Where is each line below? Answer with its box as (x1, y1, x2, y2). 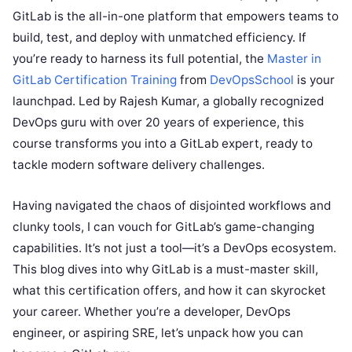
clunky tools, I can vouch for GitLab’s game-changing (13, 219, 314, 234)
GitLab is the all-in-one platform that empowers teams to (13, 9, 339, 24)
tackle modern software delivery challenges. (13, 157, 265, 172)
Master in (267, 51, 321, 66)
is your (294, 72, 335, 87)
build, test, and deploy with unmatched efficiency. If (13, 30, 306, 45)
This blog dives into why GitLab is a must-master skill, (13, 262, 318, 277)
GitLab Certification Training (13, 72, 177, 87)
